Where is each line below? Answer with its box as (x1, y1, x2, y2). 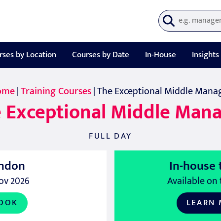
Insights (191, 48, 219, 62)
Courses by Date (72, 48, 129, 62)
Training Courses (20, 83, 91, 100)
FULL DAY (89, 129, 132, 143)
